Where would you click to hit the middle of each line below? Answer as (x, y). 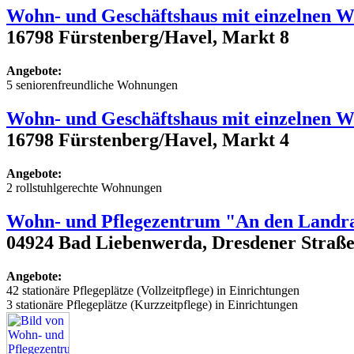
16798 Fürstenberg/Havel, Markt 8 (148, 38)
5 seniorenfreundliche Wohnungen (92, 85)
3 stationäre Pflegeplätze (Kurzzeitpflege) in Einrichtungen (152, 304)
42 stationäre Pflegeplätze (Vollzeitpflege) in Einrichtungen (153, 290)
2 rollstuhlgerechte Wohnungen (84, 187)
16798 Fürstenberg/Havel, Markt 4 (148, 139)
